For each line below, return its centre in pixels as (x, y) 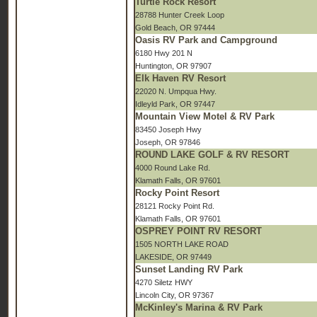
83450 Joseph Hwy (168, 129)
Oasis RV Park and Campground (206, 40)
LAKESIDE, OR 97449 (173, 257)
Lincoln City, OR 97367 (174, 295)
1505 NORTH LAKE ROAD (182, 244)
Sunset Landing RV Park (189, 269)
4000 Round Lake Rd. (173, 168)
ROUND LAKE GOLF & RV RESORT (212, 155)
